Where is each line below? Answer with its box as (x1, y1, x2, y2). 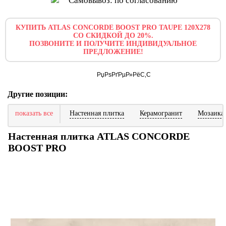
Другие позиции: (8, 90, 68, 98)
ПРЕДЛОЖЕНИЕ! (83, 48, 143, 55)
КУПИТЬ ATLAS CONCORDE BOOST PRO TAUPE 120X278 (16, 24, 210, 31)
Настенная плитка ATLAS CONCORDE (8, 131, 190, 142)
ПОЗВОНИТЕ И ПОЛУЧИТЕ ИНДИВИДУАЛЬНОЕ (29, 40, 197, 47)
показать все (15, 109, 53, 117)
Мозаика (198, 109, 224, 117)
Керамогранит (140, 109, 182, 117)
